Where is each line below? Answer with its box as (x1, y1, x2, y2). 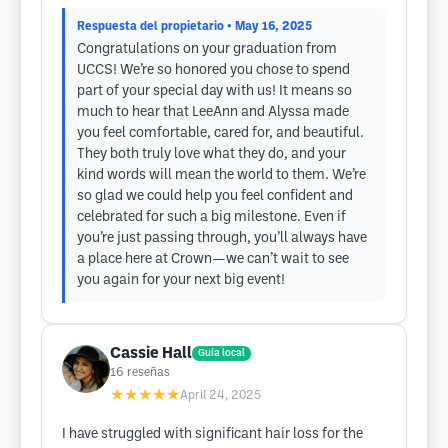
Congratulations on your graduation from (77, 43, 337, 56)
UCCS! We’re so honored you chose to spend (77, 64, 350, 77)
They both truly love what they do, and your (77, 148, 346, 161)
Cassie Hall (110, 346, 192, 361)
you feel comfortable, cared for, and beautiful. (77, 127, 364, 140)
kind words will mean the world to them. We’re (77, 169, 366, 182)
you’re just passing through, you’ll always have (77, 232, 367, 245)
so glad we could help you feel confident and (77, 190, 353, 203)
